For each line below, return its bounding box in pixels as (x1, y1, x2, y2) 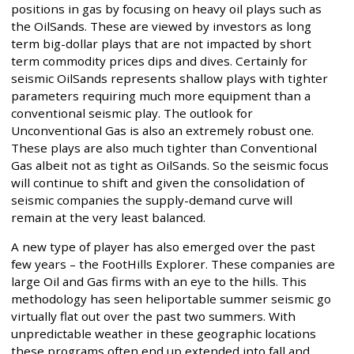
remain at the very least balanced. (11, 209, 205, 225)
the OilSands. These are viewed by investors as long (11, 17, 311, 34)
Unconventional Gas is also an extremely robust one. (11, 122, 314, 138)
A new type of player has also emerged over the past (11, 238, 315, 254)
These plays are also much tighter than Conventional (11, 139, 317, 156)
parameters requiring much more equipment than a (11, 87, 311, 104)
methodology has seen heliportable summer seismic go (11, 290, 331, 307)
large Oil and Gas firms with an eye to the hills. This (11, 273, 307, 289)
